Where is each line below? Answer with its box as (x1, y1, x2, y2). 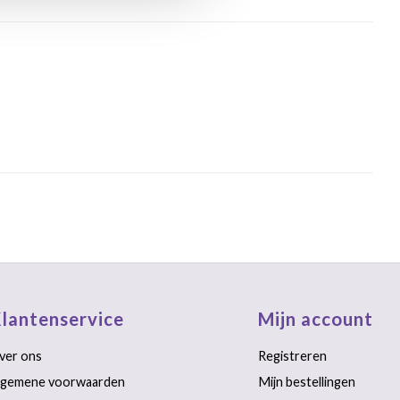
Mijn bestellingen (257, 374, 355, 389)
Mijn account (257, 308, 373, 329)
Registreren (257, 348, 327, 363)
